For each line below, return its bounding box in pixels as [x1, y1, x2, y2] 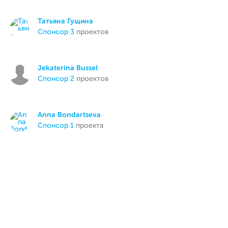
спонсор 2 [43, 75, 75, 82]
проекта [74, 122, 104, 129]
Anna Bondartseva [38, 111, 101, 119]
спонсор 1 [43, 122, 74, 129]
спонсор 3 [43, 28, 75, 36]
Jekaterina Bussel [38, 65, 98, 72]
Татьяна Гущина [38, 18, 94, 25]
